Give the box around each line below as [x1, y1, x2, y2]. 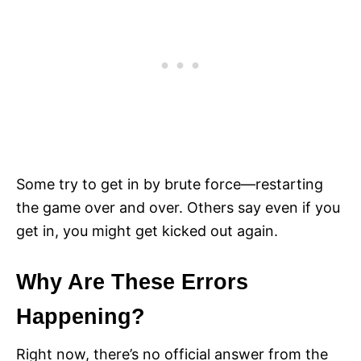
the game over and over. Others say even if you [16, 199, 340, 217]
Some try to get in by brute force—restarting [16, 176, 323, 193]
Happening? [16, 305, 145, 330]
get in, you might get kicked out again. [16, 222, 278, 240]
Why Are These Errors [16, 270, 248, 295]
